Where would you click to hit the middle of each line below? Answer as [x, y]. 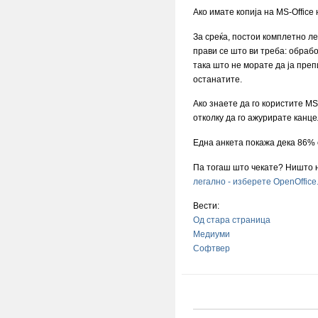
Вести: [207, 206]
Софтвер [212, 249]
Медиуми [212, 235]
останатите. [218, 79]
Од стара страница [232, 220]
